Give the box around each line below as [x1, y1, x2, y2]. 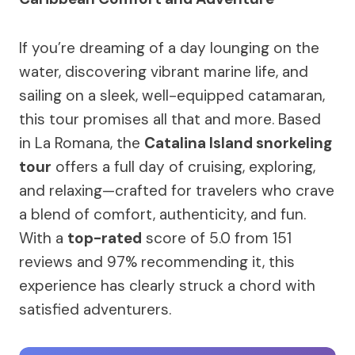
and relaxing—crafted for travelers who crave [19, 181, 334, 200]
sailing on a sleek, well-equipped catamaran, [19, 86, 325, 105]
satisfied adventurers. [19, 300, 171, 319]
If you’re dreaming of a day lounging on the [19, 38, 319, 58]
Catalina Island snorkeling [144, 133, 332, 153]
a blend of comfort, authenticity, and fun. [19, 204, 306, 224]
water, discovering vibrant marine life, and [19, 62, 308, 82]
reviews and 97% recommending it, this [19, 252, 295, 272]
